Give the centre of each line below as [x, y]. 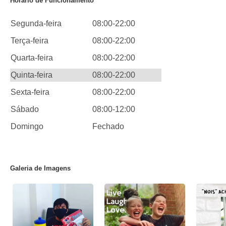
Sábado [25, 109]
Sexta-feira [30, 92]
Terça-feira [30, 41]
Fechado [108, 126]
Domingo [27, 126]
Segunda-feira [36, 23]
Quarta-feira [32, 58]
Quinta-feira [32, 75]
